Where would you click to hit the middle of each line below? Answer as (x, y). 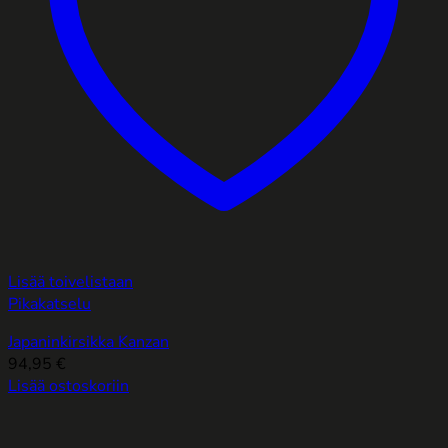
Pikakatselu (49, 303)
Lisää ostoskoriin (68, 385)
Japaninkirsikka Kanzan (88, 341)
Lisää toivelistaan (70, 281)
